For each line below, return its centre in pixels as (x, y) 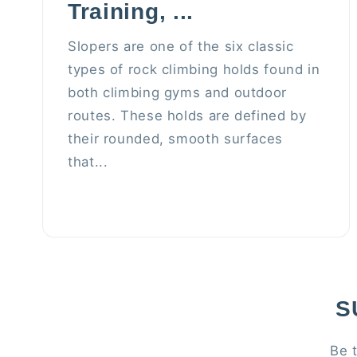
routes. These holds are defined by (187, 116)
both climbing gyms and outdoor (177, 93)
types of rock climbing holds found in (194, 70)
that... (88, 162)
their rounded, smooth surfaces (175, 139)
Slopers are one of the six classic (181, 47)
